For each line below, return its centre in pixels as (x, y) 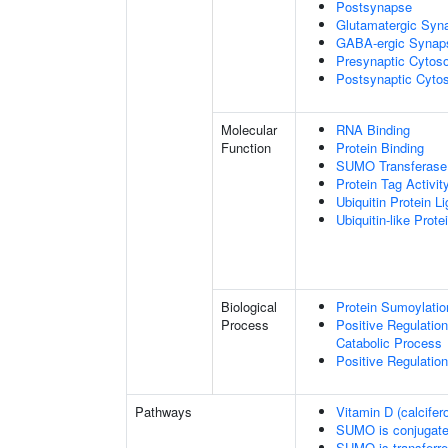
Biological (249, 306)
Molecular (249, 129)
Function (246, 147)
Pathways (163, 411)
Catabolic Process (389, 342)
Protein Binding (380, 147)
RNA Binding (373, 129)
